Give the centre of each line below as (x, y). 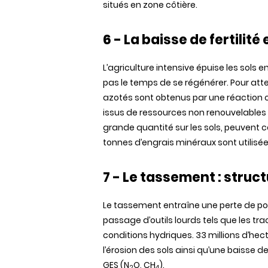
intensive (175, 68)
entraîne (182, 205)
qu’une (211, 250)
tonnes (119, 142)
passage (123, 220)
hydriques (171, 235)
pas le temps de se (144, 83)
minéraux (196, 142)
